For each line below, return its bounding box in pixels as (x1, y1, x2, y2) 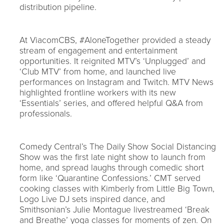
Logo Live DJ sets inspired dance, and (19, 193, 165, 204)
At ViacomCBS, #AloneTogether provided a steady (19, 34, 210, 45)
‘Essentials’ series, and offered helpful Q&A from (19, 97, 203, 108)
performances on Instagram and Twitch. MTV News (19, 76, 213, 87)
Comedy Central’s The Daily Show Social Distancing (19, 141, 216, 152)
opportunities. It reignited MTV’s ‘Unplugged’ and (19, 55, 205, 66)
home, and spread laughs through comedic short (19, 162, 204, 173)
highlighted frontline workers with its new (19, 87, 176, 98)
